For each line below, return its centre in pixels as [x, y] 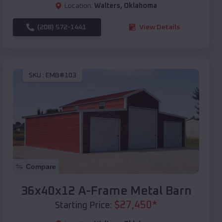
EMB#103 [61, 76]
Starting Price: [83, 205]
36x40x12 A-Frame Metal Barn [106, 191]
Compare [41, 166]
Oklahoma [140, 6]
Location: [79, 6]
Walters [107, 6]
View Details [160, 27]
